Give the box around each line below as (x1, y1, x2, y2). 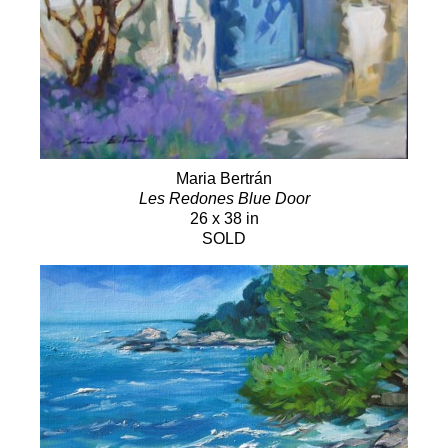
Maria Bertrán (176, 169, 272, 187)
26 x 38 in (189, 209, 259, 227)
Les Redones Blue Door (138, 189, 310, 207)
